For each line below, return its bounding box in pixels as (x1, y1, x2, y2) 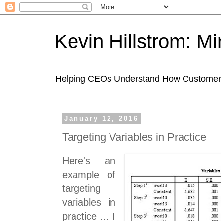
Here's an (62, 155, 116, 167)
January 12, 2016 (64, 115, 139, 122)
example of (62, 169, 116, 181)
